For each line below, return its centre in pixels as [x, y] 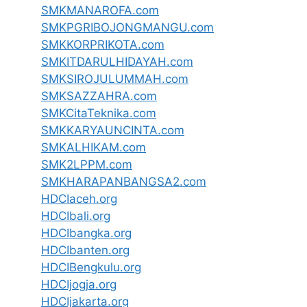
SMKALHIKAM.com [94, 148]
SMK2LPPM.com [87, 165]
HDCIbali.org [76, 216]
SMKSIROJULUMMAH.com [115, 79]
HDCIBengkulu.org [91, 268]
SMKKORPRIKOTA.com [103, 45]
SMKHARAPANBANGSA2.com [124, 182]
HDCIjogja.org [79, 285]
